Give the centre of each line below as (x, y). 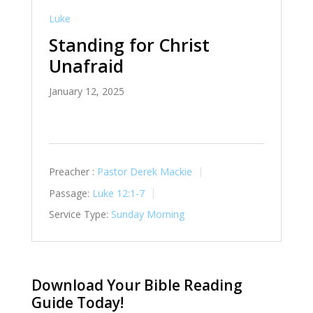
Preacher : (71, 172)
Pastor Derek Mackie (144, 172)
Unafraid (86, 66)
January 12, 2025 (86, 92)
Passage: (69, 193)
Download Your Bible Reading (137, 285)
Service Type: (78, 214)
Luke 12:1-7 (118, 193)
